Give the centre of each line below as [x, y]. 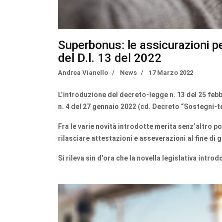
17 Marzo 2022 [171, 73]
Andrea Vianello [83, 73]
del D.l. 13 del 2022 [110, 58]
